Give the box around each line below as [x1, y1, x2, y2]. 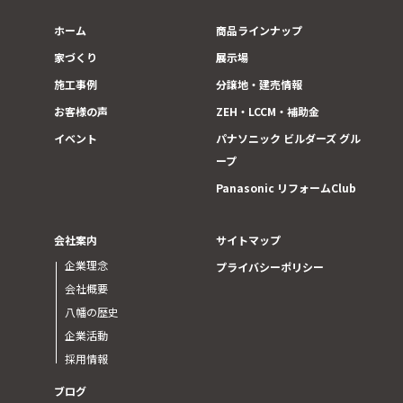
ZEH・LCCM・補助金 [216, 103, 320, 119]
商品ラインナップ [216, 22, 303, 38]
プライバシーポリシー [216, 258, 325, 274]
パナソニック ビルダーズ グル [216, 130, 362, 146]
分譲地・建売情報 [216, 76, 303, 92]
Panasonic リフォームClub [216, 179, 357, 195]
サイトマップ [216, 231, 282, 247]
